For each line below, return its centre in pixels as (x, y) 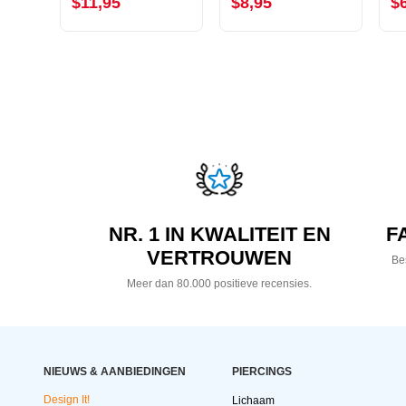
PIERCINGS (262, 372)
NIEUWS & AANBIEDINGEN (115, 372)
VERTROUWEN (220, 258)
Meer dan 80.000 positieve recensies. (220, 284)
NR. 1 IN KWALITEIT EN (219, 235)
